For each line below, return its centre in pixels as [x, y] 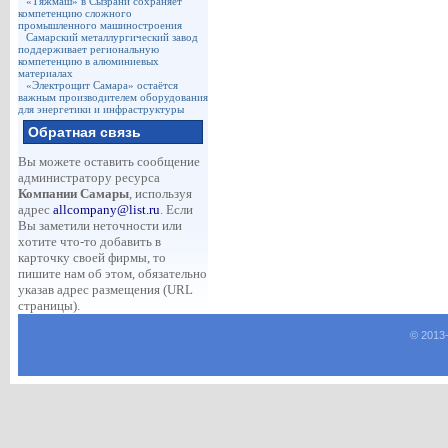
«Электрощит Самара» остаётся [101, 85]
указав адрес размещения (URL [105, 289]
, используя [160, 193]
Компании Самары [73, 193]
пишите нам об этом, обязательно [112, 273]
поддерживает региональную [88, 49]
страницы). [48, 305]
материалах [45, 73]
